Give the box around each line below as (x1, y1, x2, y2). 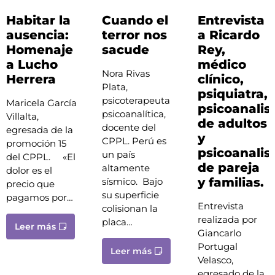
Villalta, (6, 110, 39, 123)
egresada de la (6, 124, 73, 136)
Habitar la (6, 13, 71, 28)
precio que (6, 178, 55, 190)
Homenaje (6, 42, 73, 58)
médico (197, 57, 246, 72)
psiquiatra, (197, 87, 268, 102)
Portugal (197, 241, 238, 253)
